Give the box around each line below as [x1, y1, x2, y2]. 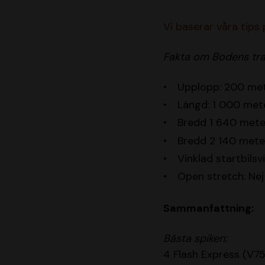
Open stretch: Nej [177, 169, 264, 183]
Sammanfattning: [163, 201, 254, 216]
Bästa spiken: [163, 231, 227, 246]
